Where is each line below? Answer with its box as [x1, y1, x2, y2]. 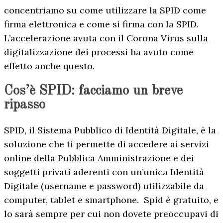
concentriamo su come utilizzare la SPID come [4, 4, 206, 16]
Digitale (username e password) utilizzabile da [4, 180, 204, 192]
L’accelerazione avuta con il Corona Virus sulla [4, 32, 208, 44]
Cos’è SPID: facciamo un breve [4, 84, 183, 98]
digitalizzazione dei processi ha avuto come [4, 46, 194, 58]
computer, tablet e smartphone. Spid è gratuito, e [4, 194, 219, 206]
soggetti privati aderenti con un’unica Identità [4, 166, 204, 178]
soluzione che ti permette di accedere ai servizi [4, 138, 209, 150]
